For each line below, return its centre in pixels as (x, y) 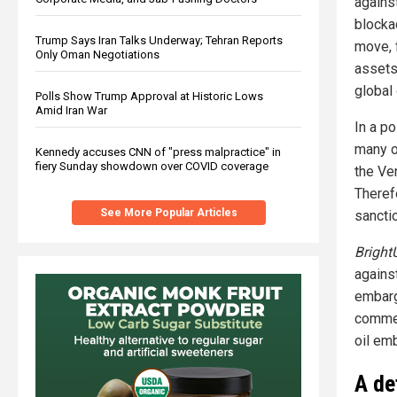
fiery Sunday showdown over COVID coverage (152, 166)
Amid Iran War (71, 110)
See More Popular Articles (168, 212)
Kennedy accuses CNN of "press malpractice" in (158, 152)
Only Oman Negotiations (97, 54)
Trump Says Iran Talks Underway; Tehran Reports (159, 40)
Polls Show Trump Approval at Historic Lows (149, 96)
